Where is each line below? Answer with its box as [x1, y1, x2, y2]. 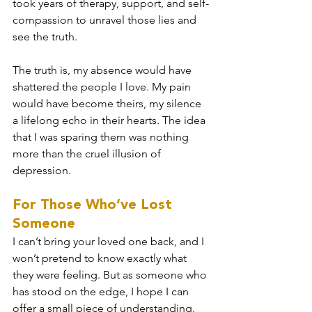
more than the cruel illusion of [13, 146, 164, 160]
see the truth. [13, 29, 77, 43]
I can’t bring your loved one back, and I [13, 234, 207, 248]
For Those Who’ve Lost [13, 193, 176, 216]
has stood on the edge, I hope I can [13, 284, 192, 298]
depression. [13, 163, 71, 177]
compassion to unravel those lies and [13, 13, 199, 26]
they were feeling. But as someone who [13, 267, 210, 281]
